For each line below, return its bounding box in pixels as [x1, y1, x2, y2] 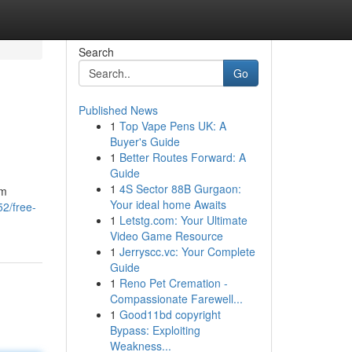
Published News [78, 102, 158, 118]
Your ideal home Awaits [109, 196, 226, 212]
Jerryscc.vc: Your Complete [119, 244, 255, 259]
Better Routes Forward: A [119, 149, 246, 165]
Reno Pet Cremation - [119, 275, 228, 291]
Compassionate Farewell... [109, 291, 243, 306]
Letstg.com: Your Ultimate [119, 212, 247, 228]
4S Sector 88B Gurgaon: [119, 181, 241, 196]
